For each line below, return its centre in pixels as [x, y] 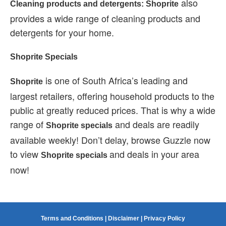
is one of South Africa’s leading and [115, 80]
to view [25, 154]
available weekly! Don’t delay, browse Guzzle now [110, 140]
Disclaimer [124, 218]
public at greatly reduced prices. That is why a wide [113, 110]
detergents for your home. [62, 32]
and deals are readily [156, 124]
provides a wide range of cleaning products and [105, 18]
